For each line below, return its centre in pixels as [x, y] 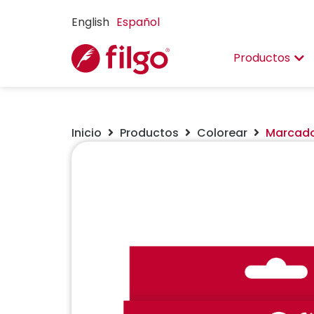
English [90, 22]
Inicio [87, 133]
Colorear [222, 133]
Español [138, 22]
